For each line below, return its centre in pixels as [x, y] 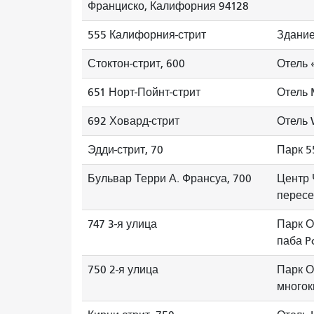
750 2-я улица [123, 270]
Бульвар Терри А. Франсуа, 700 [170, 179]
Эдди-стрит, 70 [125, 150]
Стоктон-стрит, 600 [136, 64]
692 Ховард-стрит [134, 121]
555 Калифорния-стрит [147, 35]
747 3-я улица [122, 224]
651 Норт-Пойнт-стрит [144, 93]
